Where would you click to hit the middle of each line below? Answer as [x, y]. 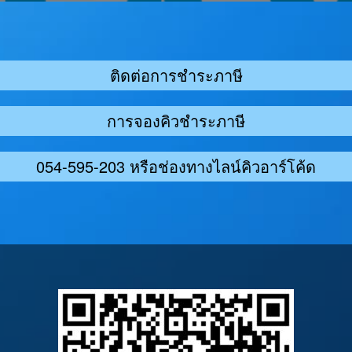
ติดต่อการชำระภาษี [176, 75]
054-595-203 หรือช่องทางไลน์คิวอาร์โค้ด [176, 166]
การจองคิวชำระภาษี [176, 121]
